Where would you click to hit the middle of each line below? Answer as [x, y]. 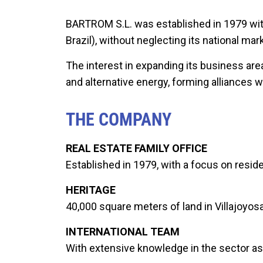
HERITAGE [91, 190]
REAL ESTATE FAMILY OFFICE [136, 148]
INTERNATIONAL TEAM [123, 231]
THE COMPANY [119, 119]
